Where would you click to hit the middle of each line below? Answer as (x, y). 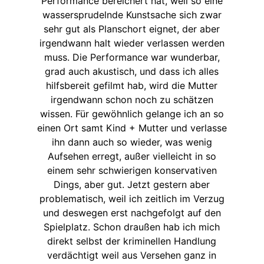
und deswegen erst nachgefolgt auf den (132, 213)
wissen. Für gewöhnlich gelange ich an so (132, 114)
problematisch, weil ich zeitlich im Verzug (132, 199)
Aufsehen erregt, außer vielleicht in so (132, 156)
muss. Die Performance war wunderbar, (132, 57)
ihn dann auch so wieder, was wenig (132, 142)
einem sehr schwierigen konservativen (132, 171)
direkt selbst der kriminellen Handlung (132, 241)
